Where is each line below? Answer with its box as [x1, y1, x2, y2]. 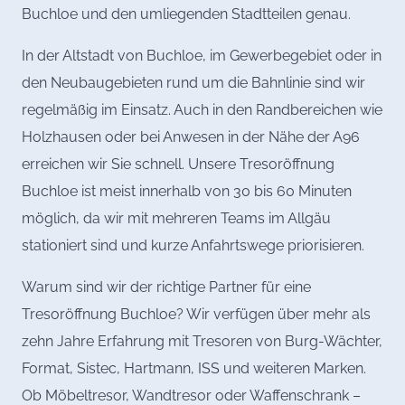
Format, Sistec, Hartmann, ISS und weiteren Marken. [22, 360, 366, 378]
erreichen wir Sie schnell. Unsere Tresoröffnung [22, 155, 334, 173]
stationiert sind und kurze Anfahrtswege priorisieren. [22, 236, 364, 254]
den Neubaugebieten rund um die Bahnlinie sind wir [22, 73, 365, 91]
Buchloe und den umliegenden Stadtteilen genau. [22, 5, 351, 23]
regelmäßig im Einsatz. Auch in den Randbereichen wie [22, 100, 382, 118]
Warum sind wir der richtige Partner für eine [22, 278, 311, 297]
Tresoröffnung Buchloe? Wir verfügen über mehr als [22, 306, 371, 324]
